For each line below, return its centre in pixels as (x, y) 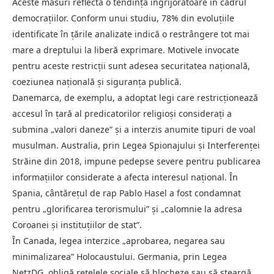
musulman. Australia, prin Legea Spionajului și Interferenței (136, 145)
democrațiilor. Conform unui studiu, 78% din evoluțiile (123, 18)
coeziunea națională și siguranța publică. (97, 81)
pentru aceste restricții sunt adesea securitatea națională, (131, 65)
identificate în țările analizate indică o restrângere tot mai (131, 34)
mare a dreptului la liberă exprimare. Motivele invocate (126, 50)
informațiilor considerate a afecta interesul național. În (125, 177)
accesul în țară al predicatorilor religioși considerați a (122, 113)
